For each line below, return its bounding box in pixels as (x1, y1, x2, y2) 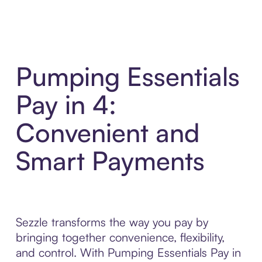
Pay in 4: (15, 88, 116, 121)
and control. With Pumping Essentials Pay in (15, 245, 241, 260)
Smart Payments (15, 144, 205, 177)
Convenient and (15, 116, 199, 149)
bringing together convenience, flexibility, (15, 230, 225, 245)
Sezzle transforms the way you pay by (15, 215, 208, 230)
